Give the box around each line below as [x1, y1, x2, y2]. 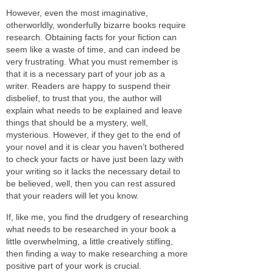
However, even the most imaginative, [6, 7, 148, 18]
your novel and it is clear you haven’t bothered [6, 141, 184, 152]
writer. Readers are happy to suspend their [6, 80, 171, 91]
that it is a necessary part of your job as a [6, 68, 165, 79]
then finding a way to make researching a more [6, 248, 188, 258]
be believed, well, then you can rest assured [6, 178, 175, 188]
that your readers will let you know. [6, 190, 139, 200]
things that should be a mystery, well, [6, 117, 148, 127]
